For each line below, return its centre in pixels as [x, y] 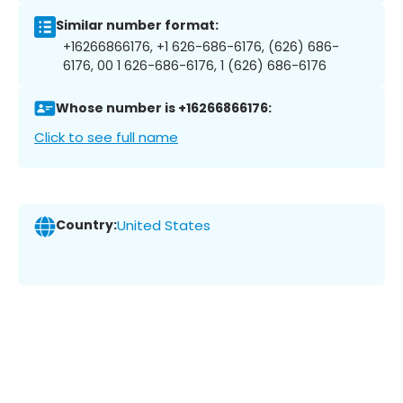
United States [164, 226]
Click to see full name [106, 137]
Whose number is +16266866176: [164, 108]
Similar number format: [137, 26]
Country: [86, 225]
